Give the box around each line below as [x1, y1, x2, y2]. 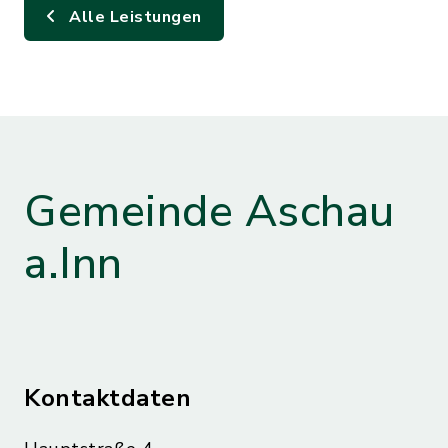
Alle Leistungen [64, 6, 202, 28]
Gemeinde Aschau [24, 182, 395, 242]
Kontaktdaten [24, 382, 191, 414]
